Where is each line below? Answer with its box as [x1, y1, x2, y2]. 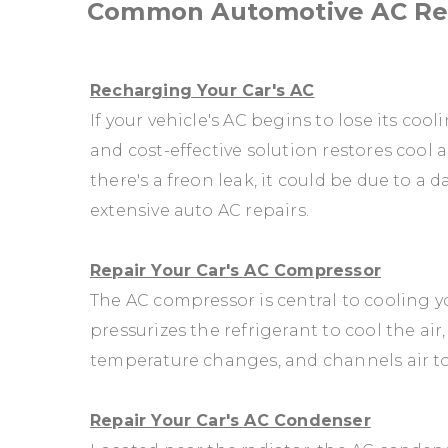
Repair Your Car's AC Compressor [90, 260, 381, 280]
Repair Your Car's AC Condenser [90, 410, 371, 430]
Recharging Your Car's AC [90, 80, 315, 100]
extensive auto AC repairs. [90, 200, 309, 220]
